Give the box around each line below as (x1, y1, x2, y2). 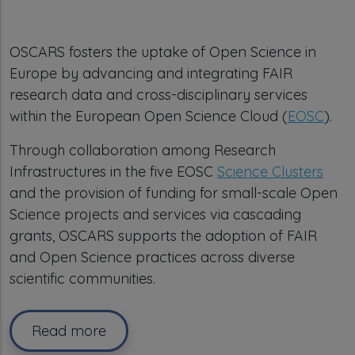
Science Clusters (217, 162, 323, 181)
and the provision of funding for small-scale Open (10, 184, 338, 202)
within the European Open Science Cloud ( (10, 107, 288, 125)
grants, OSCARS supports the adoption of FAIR (10, 227, 317, 245)
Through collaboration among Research (10, 141, 276, 159)
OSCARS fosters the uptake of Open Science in (10, 43, 316, 61)
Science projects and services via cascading (10, 205, 301, 223)
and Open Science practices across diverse (10, 248, 295, 266)
